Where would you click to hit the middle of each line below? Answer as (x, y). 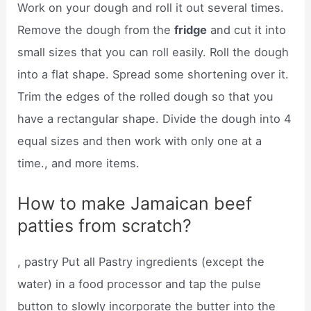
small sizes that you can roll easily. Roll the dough (153, 52)
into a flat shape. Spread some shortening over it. (153, 74)
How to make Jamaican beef (135, 203)
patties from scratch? (105, 225)
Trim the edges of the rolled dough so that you (146, 96)
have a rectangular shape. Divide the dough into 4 (155, 118)
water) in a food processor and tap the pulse (140, 284)
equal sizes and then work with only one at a (140, 141)
